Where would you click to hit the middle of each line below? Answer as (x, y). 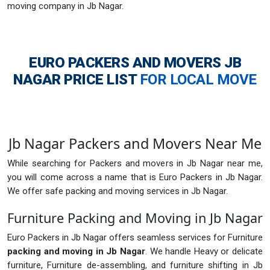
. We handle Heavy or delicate (204, 252)
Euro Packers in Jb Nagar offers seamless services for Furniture (135, 238)
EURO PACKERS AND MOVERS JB (135, 63)
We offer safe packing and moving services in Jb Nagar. (118, 191)
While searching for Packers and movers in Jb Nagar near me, (135, 164)
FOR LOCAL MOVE (198, 80)
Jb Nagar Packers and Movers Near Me (135, 144)
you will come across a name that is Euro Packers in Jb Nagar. (135, 177)
